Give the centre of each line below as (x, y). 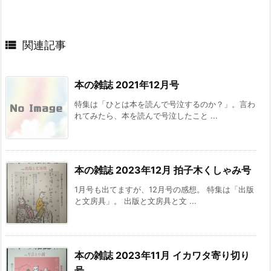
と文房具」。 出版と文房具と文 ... (135, 201)
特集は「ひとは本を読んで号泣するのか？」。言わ (165, 104)
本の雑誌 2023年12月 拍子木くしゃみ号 (163, 170)
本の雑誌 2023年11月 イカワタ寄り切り (162, 255)
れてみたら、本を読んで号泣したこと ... (146, 115)
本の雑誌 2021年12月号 (127, 84)
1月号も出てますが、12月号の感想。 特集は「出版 (164, 189)
